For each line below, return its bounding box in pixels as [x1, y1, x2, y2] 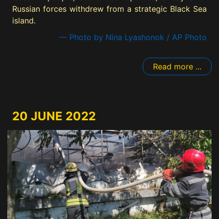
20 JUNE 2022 [12, 109, 96, 123]
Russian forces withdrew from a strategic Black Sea [12, 3, 207, 14]
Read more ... [153, 61, 201, 71]
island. [12, 15, 36, 25]
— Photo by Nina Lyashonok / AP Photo [59, 32, 207, 42]
